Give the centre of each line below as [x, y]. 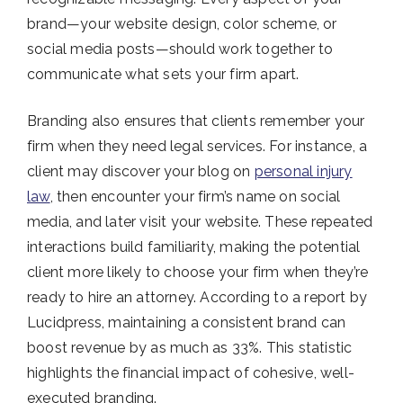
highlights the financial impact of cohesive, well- [191, 373]
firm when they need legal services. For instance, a [197, 147]
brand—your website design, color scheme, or [182, 24]
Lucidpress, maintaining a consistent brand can [187, 323]
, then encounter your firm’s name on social [195, 197]
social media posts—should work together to [180, 49]
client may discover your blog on [141, 172]
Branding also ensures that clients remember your [196, 121]
